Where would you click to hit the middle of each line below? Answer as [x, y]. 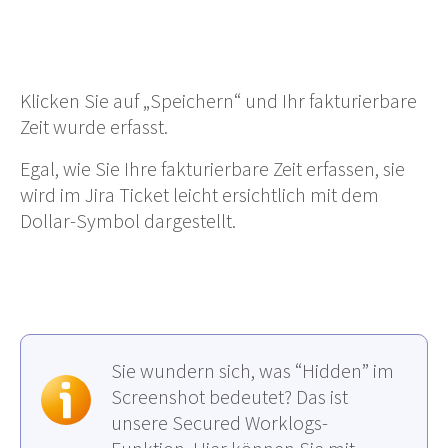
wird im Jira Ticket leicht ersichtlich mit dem [199, 195]
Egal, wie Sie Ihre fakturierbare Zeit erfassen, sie [212, 169]
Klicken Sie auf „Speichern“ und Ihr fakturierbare [218, 101]
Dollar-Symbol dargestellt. [128, 221]
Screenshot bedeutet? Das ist [229, 397]
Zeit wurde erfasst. [94, 127]
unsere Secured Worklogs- [219, 423]
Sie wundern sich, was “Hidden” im [252, 371]
